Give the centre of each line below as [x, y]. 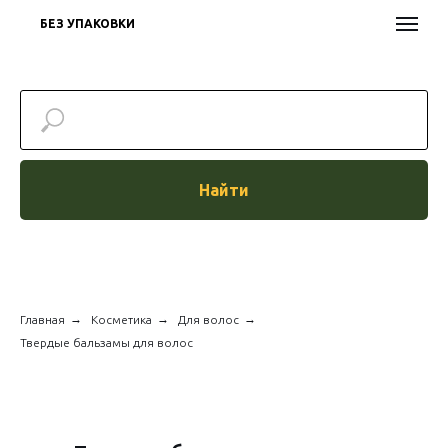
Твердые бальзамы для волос [106, 342]
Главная [42, 319]
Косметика [121, 319]
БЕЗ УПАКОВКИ [87, 23]
